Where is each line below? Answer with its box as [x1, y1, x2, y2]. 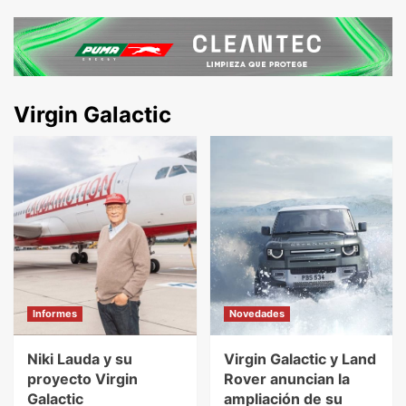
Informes [33, 306, 77, 320]
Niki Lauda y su [27, 349, 132, 368]
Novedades [228, 306, 285, 320]
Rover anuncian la [223, 369, 350, 388]
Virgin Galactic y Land [223, 349, 376, 368]
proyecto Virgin [27, 369, 138, 388]
